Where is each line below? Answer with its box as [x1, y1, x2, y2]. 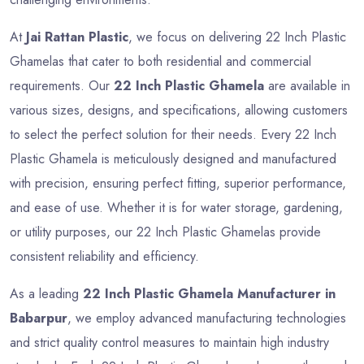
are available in [264, 76, 350, 96]
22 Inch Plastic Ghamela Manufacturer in [83, 284, 336, 304]
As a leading [10, 284, 83, 304]
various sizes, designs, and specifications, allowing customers [10, 101, 348, 120]
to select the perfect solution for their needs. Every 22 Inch [10, 125, 336, 145]
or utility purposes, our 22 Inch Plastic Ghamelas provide [10, 223, 321, 242]
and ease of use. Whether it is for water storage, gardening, [10, 198, 343, 218]
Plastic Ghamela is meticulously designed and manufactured [10, 149, 336, 169]
